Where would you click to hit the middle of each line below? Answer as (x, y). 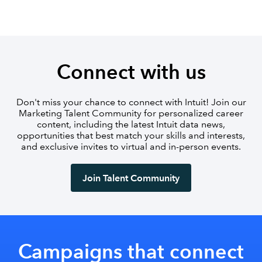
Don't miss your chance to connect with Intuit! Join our (131, 102)
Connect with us (131, 72)
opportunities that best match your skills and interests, (131, 135)
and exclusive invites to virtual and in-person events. (131, 146)
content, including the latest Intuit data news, (131, 124)
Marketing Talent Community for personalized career (131, 113)
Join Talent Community (131, 178)
